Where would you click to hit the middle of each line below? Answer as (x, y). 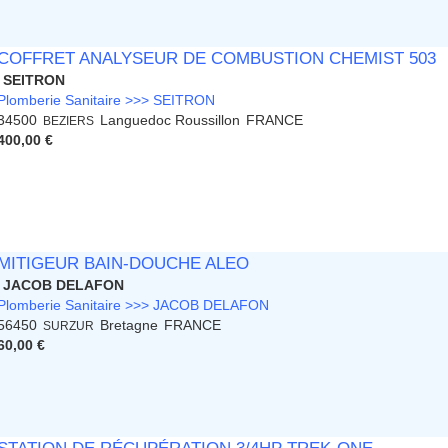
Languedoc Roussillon (170, 120)
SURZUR (69, 326)
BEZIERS (69, 121)
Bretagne (129, 325)
